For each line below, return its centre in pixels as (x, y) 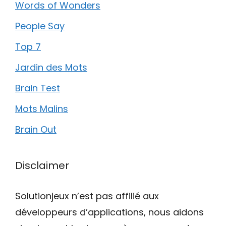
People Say (40, 26)
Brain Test (38, 88)
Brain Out (36, 129)
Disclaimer (42, 165)
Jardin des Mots (51, 67)
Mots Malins (42, 108)
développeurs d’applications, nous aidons (109, 212)
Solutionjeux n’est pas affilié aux (87, 196)
